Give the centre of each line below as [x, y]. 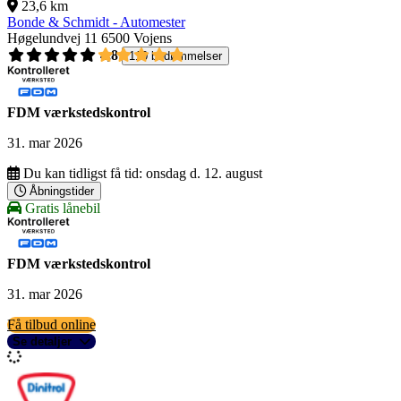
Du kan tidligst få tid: [83, 174]
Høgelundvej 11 [52, 38]
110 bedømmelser [175, 56]
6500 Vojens [137, 38]
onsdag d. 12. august [204, 174]
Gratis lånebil [61, 209]
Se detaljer [42, 342]
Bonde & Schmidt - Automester [96, 22]
